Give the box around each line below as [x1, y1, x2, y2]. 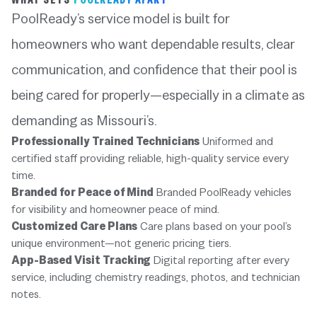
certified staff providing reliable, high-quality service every [11, 151, 289, 166]
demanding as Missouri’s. [11, 111, 157, 130]
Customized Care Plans [11, 219, 137, 234]
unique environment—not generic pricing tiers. [11, 236, 231, 251]
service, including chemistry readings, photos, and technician [11, 270, 300, 285]
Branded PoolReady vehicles [154, 185, 292, 200]
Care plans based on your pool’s [137, 219, 292, 234]
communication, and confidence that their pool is [11, 60, 297, 79]
